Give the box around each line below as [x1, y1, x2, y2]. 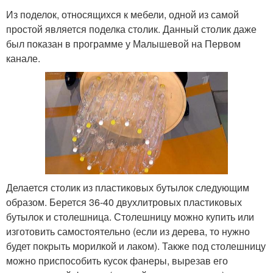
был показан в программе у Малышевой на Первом [6, 36, 241, 51]
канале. [6, 51, 40, 65]
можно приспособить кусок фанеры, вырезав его [6, 253, 228, 268]
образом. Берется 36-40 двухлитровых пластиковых [6, 195, 242, 210]
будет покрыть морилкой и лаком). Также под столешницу [6, 239, 266, 253]
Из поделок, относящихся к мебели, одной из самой [6, 7, 239, 21]
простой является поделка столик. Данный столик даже [6, 21, 257, 36]
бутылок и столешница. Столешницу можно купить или [6, 210, 254, 224]
